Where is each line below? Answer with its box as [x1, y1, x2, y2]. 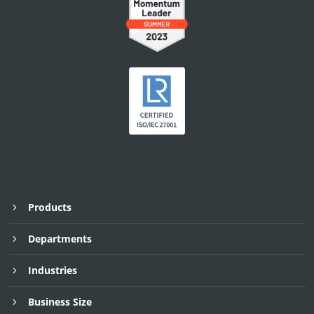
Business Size [28, 294, 92, 308]
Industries [28, 263, 77, 277]
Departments [28, 231, 92, 245]
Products [28, 200, 71, 214]
